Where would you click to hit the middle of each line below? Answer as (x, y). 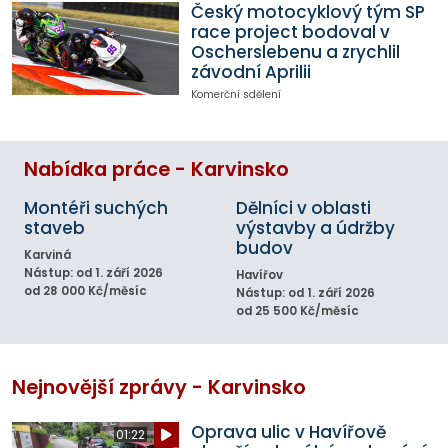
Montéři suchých (96, 207)
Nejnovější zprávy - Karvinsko (159, 388)
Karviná (47, 254)
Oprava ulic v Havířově (288, 432)
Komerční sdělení (235, 94)
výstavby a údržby (315, 227)
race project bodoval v (290, 31)
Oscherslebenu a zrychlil (295, 51)
